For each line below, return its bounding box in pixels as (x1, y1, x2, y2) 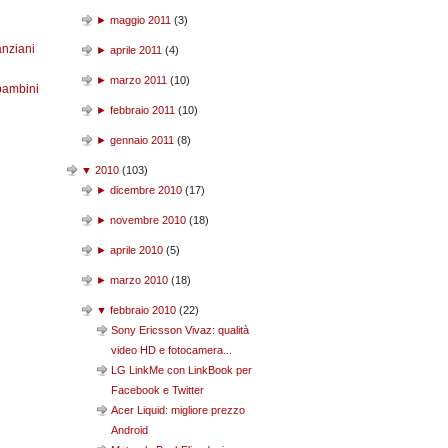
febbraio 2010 (110, 304, 176, 316)
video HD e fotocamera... (111, 344, 232, 356)
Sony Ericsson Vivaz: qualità (111, 324, 249, 336)
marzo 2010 (110, 274, 168, 286)
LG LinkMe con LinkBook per (111, 364, 252, 376)
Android (111, 424, 148, 436)
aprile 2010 (110, 244, 163, 256)
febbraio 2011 (110, 104, 175, 116)
